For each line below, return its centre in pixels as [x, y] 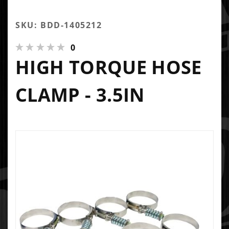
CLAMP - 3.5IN [80, 95]
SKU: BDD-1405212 [59, 25]
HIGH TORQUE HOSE [109, 67]
